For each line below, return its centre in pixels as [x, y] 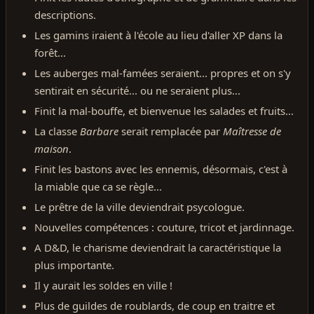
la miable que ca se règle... [98, 186]
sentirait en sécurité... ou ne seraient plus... [137, 90]
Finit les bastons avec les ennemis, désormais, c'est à [161, 169]
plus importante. [74, 265]
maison [52, 148]
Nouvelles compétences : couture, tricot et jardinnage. [164, 227]
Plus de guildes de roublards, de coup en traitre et [155, 305]
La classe [57, 131]
